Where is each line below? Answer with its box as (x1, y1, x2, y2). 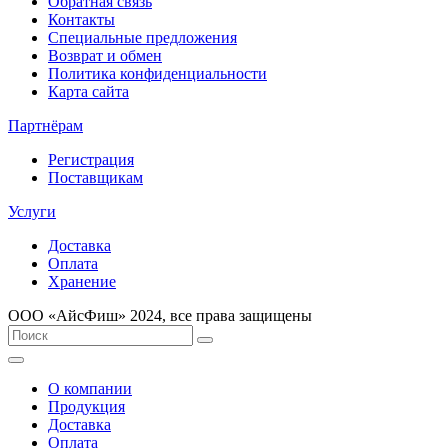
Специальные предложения (48, 28, 237, 46)
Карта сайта (48, 82, 129, 100)
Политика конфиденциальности (48, 64, 267, 82)
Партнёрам (8, 116, 83, 134)
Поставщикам (48, 168, 143, 186)
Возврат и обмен (48, 46, 162, 64)
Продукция (48, 397, 125, 415)
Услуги (8, 202, 56, 220)
